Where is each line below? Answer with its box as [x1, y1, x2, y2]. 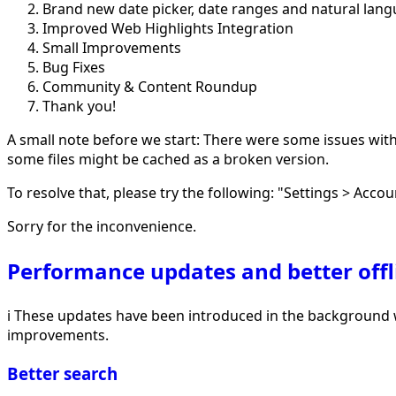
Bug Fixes [42, 57, 105, 77]
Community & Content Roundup [42, 76, 257, 96]
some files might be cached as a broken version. [7, 148, 329, 169]
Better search [7, 362, 118, 385]
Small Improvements [42, 37, 181, 57]
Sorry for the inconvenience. [7, 216, 196, 236]
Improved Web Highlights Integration [42, 18, 293, 38]
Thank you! [42, 95, 116, 116]
